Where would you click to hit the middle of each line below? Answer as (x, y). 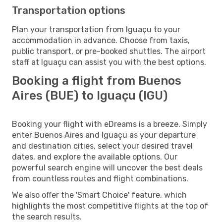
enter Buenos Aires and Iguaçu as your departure (104, 135)
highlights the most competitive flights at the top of (110, 206)
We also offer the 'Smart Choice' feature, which (99, 195)
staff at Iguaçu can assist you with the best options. (109, 62)
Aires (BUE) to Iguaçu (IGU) (90, 95)
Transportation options (69, 10)
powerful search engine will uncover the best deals (107, 167)
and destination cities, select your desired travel (102, 146)
